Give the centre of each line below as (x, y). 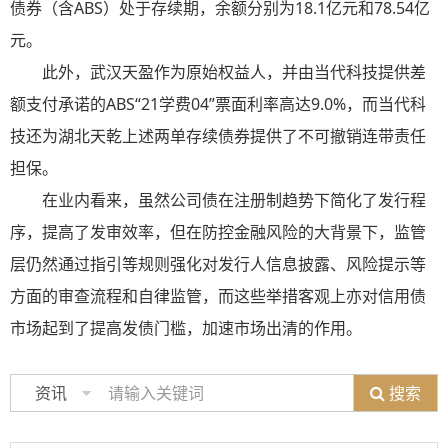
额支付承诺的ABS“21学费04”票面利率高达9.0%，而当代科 (218, 104)
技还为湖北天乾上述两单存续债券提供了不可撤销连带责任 (218, 136)
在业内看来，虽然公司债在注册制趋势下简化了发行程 (234, 200)
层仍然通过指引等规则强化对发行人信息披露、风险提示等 (218, 264)
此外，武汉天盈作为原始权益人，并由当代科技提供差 (234, 72)
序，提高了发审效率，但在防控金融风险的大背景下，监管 (218, 232)
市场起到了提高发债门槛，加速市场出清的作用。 (186, 328)
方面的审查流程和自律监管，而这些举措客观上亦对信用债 (218, 296)
